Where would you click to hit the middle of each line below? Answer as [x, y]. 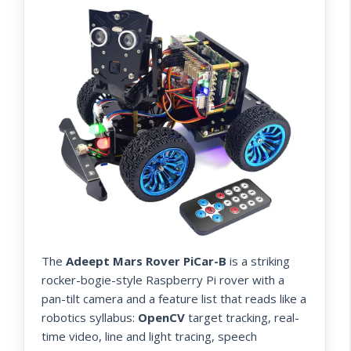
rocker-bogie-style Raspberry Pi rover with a [163, 279]
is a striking [258, 261]
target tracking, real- [242, 317]
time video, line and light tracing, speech [149, 336]
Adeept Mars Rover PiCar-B [146, 261]
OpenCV [161, 317]
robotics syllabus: [90, 317]
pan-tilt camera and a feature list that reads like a [174, 298]
